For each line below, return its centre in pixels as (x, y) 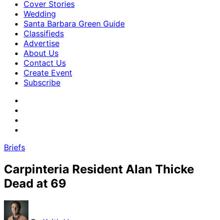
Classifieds (44, 33)
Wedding (40, 14)
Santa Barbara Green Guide (74, 24)
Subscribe (42, 82)
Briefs (14, 147)
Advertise (41, 43)
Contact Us (45, 63)
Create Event (48, 73)
